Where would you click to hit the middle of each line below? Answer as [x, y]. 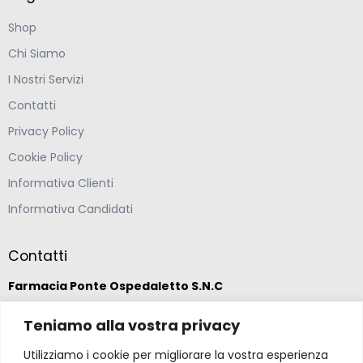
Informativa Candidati [70, 209]
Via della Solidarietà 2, [98, 323]
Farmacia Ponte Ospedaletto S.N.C [115, 286]
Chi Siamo [37, 53]
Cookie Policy [45, 157]
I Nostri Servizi [46, 79]
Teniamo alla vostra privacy [132, 325]
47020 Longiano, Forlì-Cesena [122, 347]
